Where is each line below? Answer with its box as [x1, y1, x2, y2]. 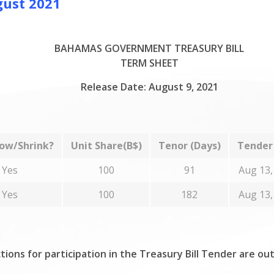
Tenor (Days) [158, 139, 221, 152]
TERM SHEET [120, 56, 179, 70]
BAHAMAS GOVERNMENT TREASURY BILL [54, 42, 244, 55]
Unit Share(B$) [70, 139, 142, 152]
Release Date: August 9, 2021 [80, 80, 218, 94]
